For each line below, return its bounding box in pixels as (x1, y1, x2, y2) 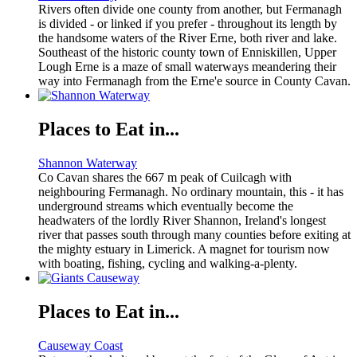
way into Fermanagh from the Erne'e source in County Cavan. (38, 74, 351, 88)
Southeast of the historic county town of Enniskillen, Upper (38, 45, 336, 60)
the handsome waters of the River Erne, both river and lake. (38, 31, 337, 45)
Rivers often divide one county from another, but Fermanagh (38, 2, 342, 17)
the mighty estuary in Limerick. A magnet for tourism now (38, 242, 330, 257)
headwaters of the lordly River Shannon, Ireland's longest (38, 214, 326, 228)
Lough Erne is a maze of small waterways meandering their (38, 60, 336, 74)
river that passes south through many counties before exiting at (38, 228, 351, 242)
